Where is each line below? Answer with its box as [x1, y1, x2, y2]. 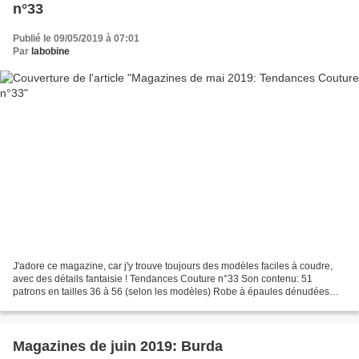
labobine [31, 46, 70, 58]
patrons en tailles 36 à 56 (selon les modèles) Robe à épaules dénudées [13, 285, 329, 297]
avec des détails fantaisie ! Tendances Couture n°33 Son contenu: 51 [13, 272, 313, 284]
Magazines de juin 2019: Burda [13, 337, 223, 354]
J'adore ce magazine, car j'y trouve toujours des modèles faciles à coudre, [13, 260, 333, 272]
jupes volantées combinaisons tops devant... [13, 298, 205, 310]
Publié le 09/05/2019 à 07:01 [13, 33, 139, 45]
